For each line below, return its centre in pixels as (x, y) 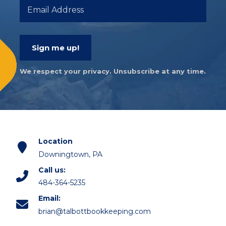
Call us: (52, 170)
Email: (49, 199)
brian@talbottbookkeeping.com (94, 212)
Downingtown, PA (70, 154)
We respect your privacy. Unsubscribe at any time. (113, 71)
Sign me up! (55, 48)
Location (55, 141)
